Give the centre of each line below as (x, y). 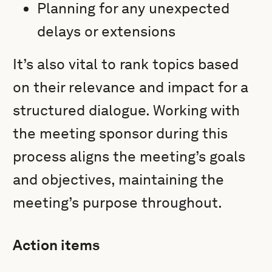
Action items (56, 245)
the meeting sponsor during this (121, 133)
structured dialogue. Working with (127, 110)
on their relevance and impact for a (131, 87)
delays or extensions (107, 31)
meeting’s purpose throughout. (118, 202)
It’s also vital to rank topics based (126, 64)
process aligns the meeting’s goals (129, 156)
